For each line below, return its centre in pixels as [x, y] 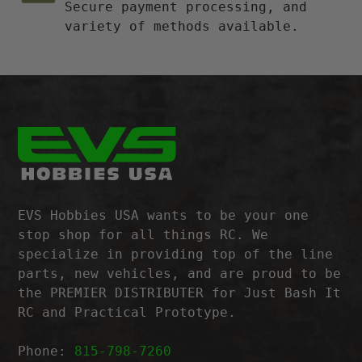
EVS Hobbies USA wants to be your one [164, 215]
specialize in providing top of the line [176, 254]
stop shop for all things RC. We [143, 234]
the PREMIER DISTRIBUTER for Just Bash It [180, 293]
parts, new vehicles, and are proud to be [180, 273]
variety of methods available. [182, 27]
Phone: [46, 351]
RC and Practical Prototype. [127, 312]
